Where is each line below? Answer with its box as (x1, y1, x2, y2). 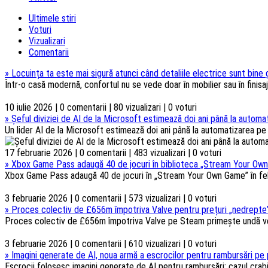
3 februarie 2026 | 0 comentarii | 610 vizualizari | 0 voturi (5, 237, 217, 249)
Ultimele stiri (29, 12, 76, 24)
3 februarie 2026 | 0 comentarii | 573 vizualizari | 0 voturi (5, 192, 217, 204)
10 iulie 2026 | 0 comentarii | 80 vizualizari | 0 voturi (5, 101, 197, 113)
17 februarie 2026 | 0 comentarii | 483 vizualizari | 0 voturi (5, 147, 221, 159)
